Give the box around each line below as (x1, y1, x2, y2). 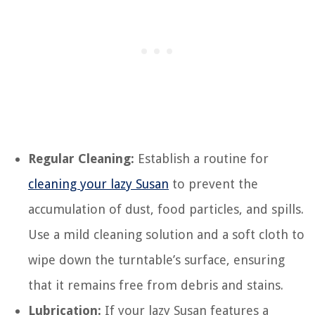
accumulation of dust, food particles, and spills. (28, 202, 304, 217)
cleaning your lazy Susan (28, 176, 169, 191)
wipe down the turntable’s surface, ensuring (28, 252, 285, 267)
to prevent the (169, 176, 258, 191)
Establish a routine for (134, 151, 269, 166)
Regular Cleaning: (28, 151, 134, 166)
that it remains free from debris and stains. (28, 278, 283, 292)
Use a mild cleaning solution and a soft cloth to (28, 227, 304, 242)
